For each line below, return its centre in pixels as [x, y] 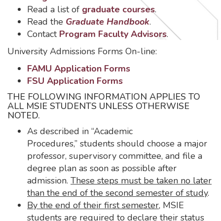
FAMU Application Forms [79, 69]
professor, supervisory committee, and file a [115, 156]
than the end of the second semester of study [117, 193]
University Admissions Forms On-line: [82, 51]
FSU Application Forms [75, 81]
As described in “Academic [80, 131]
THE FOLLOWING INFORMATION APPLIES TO [104, 97]
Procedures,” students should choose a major [117, 144]
